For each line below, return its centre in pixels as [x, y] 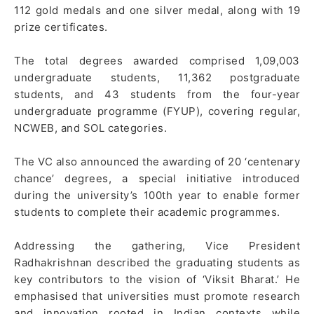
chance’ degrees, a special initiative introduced [157, 178]
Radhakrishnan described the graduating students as [157, 262]
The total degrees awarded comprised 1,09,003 [157, 60]
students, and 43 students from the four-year [157, 94]
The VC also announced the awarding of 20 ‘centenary [157, 161]
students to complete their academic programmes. [147, 212]
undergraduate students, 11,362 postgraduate [157, 77]
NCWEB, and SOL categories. [90, 128]
